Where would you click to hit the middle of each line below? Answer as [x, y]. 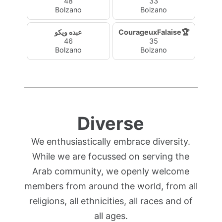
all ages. [111, 216]
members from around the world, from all [111, 186]
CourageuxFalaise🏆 [154, 32]
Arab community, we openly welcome [111, 171]
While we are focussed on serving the [111, 156]
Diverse [111, 123]
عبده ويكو [68, 32]
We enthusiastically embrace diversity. [111, 141]
